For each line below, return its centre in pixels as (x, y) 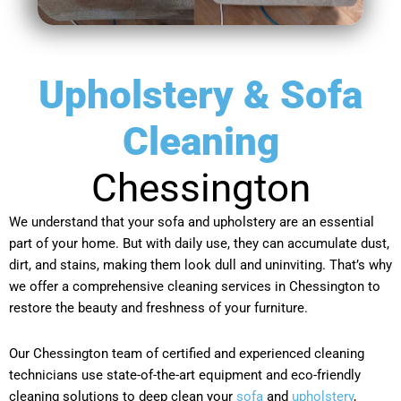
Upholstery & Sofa (200, 95)
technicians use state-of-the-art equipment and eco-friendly (185, 375)
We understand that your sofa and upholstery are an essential (192, 222)
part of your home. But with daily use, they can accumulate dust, (199, 244)
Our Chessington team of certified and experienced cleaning (187, 353)
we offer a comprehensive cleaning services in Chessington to (195, 287)
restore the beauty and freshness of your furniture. (158, 308)
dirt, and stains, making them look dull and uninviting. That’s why (200, 265)
